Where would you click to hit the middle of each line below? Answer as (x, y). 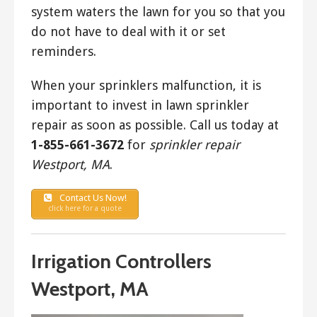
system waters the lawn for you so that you (158, 11)
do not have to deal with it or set (128, 31)
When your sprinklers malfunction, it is (146, 85)
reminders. (64, 51)
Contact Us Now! (92, 197)
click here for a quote (85, 208)
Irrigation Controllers (121, 261)
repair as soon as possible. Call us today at (155, 125)
